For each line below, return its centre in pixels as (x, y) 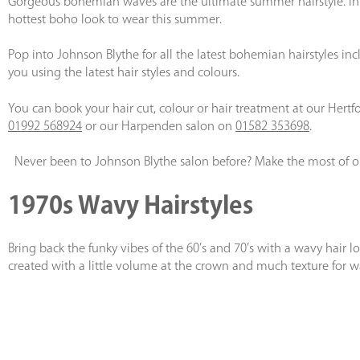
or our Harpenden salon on (159, 125)
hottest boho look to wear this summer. (115, 18)
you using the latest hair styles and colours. (124, 72)
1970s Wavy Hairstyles (131, 205)
